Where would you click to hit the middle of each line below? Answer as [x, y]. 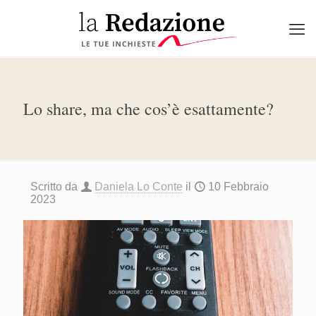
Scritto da [54, 187]
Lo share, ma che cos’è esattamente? [148, 109]
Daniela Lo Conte [139, 187]
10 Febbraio [238, 187]
